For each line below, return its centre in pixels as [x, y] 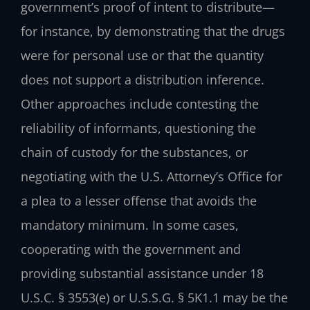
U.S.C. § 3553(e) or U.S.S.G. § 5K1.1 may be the [154, 297]
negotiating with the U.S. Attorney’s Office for [152, 176]
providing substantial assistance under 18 [142, 273]
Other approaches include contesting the [140, 103]
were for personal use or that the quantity [142, 55]
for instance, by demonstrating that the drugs [153, 31]
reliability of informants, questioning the [138, 128]
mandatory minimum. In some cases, [130, 225]
